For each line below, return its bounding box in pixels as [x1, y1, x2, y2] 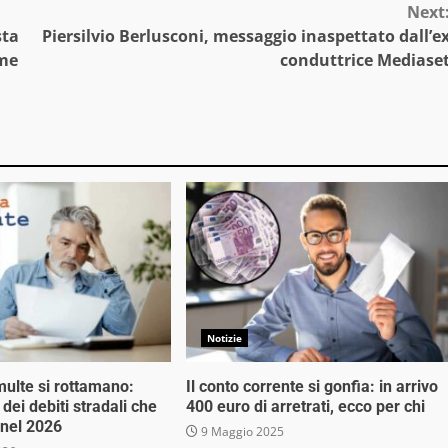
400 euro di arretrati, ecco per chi [185, 396, 425, 416]
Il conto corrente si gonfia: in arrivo [185, 376, 438, 396]
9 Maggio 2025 [197, 422, 284, 440]
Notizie [206, 330, 243, 345]
